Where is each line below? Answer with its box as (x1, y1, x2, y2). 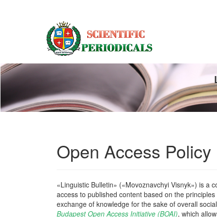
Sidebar (19, 38, 43, 48)
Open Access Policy (57, 139, 211, 163)
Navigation (19, 9, 51, 19)
